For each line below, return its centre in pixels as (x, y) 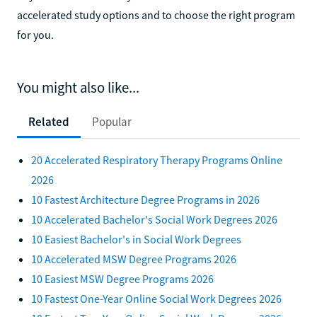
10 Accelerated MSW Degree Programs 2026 (134, 259)
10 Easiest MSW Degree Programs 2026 (122, 278)
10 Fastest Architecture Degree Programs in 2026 (145, 199)
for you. (35, 34)
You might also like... (78, 87)
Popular (112, 121)
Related (49, 121)
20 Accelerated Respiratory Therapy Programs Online (157, 160)
